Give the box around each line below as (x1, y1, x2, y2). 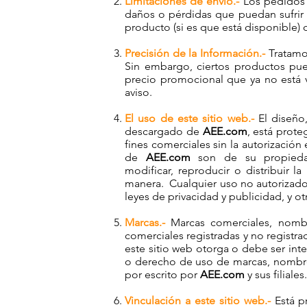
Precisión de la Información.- (125, 47, 269, 60)
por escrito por (125, 268, 200, 281)
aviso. (125, 86, 152, 99)
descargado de (125, 125, 203, 138)
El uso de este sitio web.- (125, 112, 254, 125)
